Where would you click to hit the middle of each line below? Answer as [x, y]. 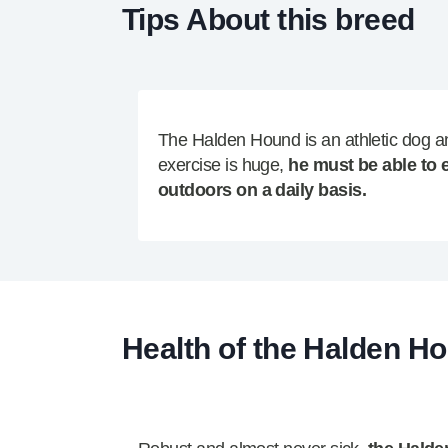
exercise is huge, [223, 165]
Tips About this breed [268, 19]
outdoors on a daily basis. [262, 190]
